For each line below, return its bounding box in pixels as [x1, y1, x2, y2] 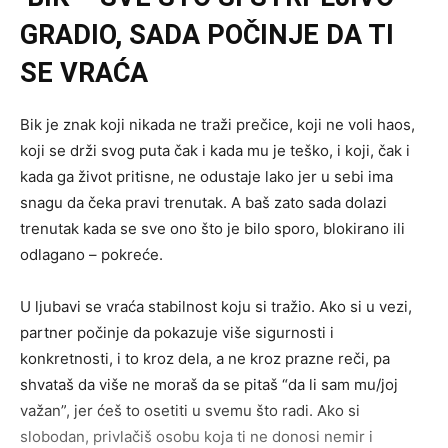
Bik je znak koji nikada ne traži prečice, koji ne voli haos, [20, 115, 415, 135]
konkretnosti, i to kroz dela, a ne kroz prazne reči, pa [20, 349, 390, 369]
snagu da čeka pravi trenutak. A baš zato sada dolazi [20, 193, 387, 213]
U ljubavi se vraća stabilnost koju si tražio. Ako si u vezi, [20, 297, 412, 317]
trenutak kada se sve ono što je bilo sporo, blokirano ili [20, 219, 405, 239]
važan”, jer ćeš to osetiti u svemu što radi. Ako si [20, 401, 360, 421]
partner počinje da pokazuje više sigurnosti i [20, 323, 334, 343]
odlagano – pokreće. [20, 245, 163, 265]
